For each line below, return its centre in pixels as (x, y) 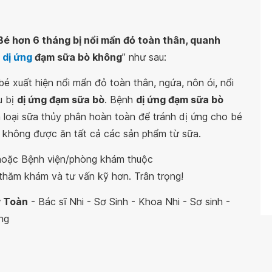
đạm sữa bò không (77, 57)
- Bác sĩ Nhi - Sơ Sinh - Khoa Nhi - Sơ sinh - (129, 202)
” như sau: (144, 57)
